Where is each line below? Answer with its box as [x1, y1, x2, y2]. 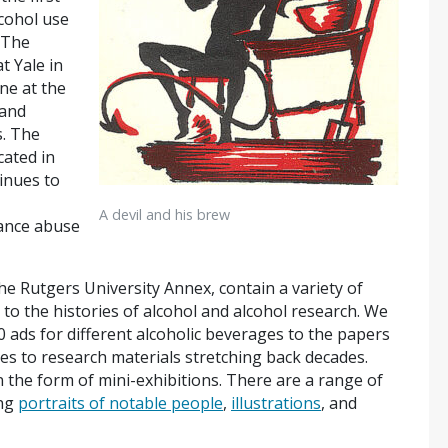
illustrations [231, 391, 321, 414]
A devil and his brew [99, 204, 230, 224]
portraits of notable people [18, 391, 223, 414]
